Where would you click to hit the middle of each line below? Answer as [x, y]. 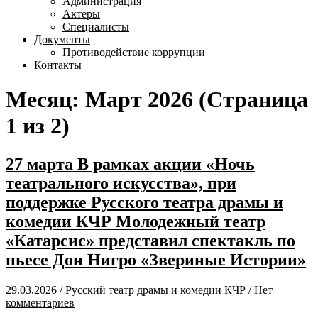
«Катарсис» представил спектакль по [150, 240]
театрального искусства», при [121, 183]
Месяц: [45, 100]
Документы [62, 39]
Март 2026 [139, 100]
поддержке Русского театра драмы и [144, 202]
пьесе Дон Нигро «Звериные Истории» [156, 259]
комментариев [40, 302]
